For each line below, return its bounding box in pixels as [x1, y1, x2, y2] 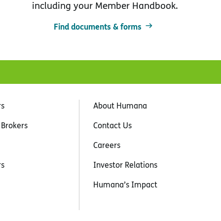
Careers [93, 139, 121, 150]
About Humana [93, 100, 147, 111]
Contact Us [93, 119, 132, 131]
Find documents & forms [54, 20, 142, 32]
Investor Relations [93, 159, 158, 170]
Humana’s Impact [93, 179, 158, 190]
